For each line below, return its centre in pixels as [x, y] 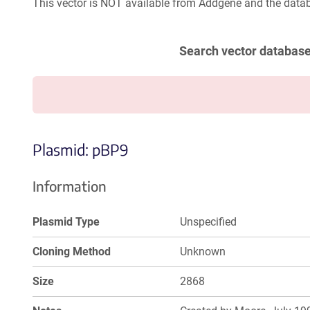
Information [70, 186]
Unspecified [209, 222]
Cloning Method [72, 252]
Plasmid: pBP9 [81, 149]
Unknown [203, 252]
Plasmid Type [66, 222]
